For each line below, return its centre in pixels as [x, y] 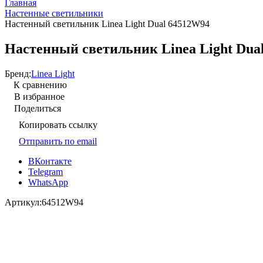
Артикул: [23, 202]
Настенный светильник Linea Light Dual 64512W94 [107, 24]
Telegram [45, 171]
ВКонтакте [50, 161]
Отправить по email [58, 141]
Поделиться [38, 108]
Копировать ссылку [58, 124]
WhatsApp [48, 182]
